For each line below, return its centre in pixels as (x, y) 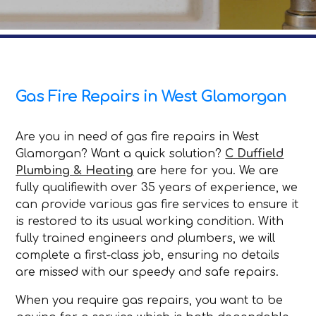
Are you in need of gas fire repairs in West (138, 137)
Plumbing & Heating (75, 171)
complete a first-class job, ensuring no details (148, 256)
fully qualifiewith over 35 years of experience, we (157, 188)
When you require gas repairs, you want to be (150, 301)
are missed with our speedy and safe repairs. (147, 273)
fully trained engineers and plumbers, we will (146, 239)
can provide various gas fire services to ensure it (157, 205)
